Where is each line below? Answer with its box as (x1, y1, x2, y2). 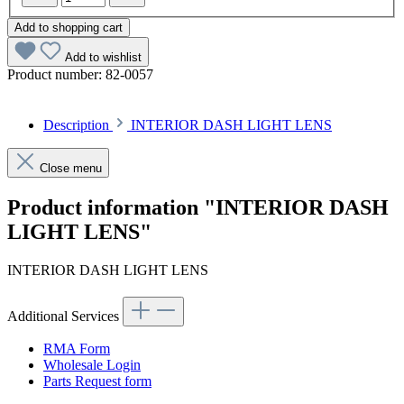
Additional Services (7, 308, 123, 325)
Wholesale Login (43, 357, 141, 373)
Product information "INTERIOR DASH (7, 196, 389, 220)
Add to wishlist (65, 50, 142, 65)
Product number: (7, 67, 106, 83)
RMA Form (43, 341, 110, 357)
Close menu (40, 161, 102, 176)
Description (43, 117, 109, 133)
